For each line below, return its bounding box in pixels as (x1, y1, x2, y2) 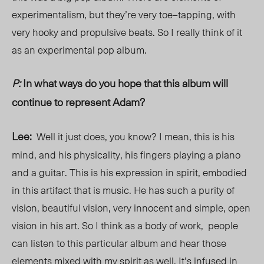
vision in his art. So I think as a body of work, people (12, 217, 238, 233)
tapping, (178, 6, 217, 22)
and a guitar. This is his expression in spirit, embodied (12, 164, 247, 180)
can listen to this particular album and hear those (12, 235, 226, 251)
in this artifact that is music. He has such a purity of (12, 182, 235, 198)
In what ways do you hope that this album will (23, 75, 228, 91)
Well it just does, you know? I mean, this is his (32, 128, 235, 144)
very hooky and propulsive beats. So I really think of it (12, 24, 242, 40)
